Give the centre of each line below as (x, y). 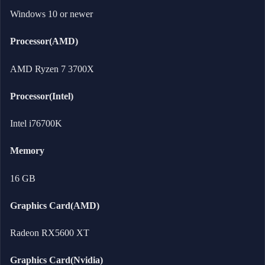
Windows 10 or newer (51, 14)
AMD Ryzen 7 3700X (52, 69)
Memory (27, 151)
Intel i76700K (36, 124)
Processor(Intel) (42, 96)
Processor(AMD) (44, 41)
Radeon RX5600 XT (50, 233)
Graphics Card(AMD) (55, 205)
